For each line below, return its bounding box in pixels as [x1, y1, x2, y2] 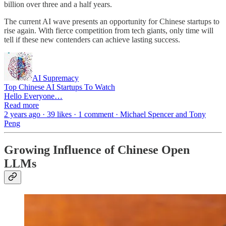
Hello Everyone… [4, 92, 63, 101]
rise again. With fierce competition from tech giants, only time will [4, 26, 213, 35]
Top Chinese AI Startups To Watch [4, 83, 115, 92]
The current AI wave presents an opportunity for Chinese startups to [4, 17, 219, 26]
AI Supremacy [32, 74, 79, 83]
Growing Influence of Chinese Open [4, 143, 190, 157]
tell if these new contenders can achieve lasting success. [4, 35, 180, 44]
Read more [4, 101, 39, 110]
